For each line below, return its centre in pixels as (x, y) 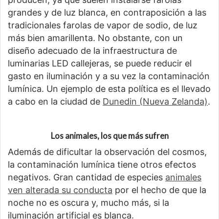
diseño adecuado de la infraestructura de (92, 51)
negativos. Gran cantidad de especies (87, 177)
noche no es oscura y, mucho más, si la (88, 202)
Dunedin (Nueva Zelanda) (155, 102)
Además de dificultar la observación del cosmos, (107, 152)
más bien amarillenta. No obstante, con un (95, 38)
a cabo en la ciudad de (55, 102)
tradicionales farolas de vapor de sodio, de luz (103, 25)
